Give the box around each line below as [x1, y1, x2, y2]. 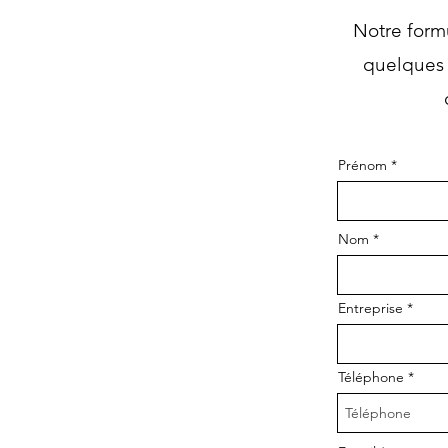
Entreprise [338, 299, 403, 317]
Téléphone [338, 368, 404, 386]
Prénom [338, 156, 387, 174]
